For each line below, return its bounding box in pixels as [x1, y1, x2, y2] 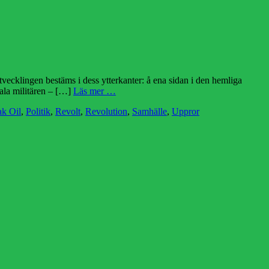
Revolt [55, 106, 80, 117]
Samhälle [132, 106, 167, 117]
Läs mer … [73, 86, 116, 97]
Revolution [85, 106, 127, 117]
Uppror [172, 106, 199, 117]
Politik [26, 106, 50, 117]
